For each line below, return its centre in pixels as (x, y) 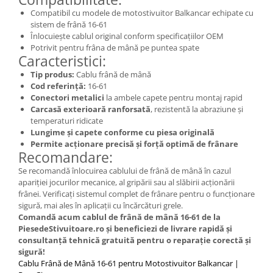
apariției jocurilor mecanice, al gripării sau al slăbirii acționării (126, 182)
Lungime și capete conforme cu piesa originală (122, 132)
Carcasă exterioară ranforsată (90, 109)
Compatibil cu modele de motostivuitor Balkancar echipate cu (142, 12)
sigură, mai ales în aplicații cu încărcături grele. (101, 205)
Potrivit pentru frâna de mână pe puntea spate (115, 47)
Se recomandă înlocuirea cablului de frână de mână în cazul (125, 170)
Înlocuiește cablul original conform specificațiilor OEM (127, 36)
